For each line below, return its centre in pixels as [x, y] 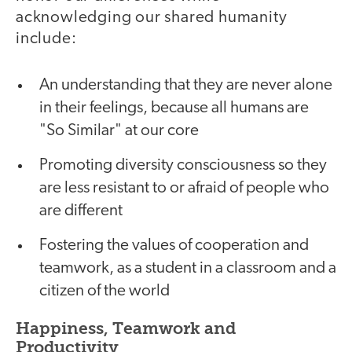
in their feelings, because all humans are [174, 108]
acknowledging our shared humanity [152, 17]
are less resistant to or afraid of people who [184, 189]
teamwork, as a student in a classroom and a [188, 269]
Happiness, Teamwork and [126, 328]
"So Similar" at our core [119, 131]
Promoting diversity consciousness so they [183, 166]
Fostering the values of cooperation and [174, 246]
